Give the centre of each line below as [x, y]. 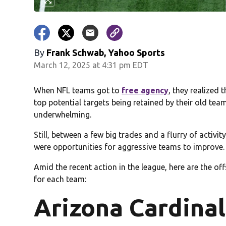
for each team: [60, 179]
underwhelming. [63, 115]
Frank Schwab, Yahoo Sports [106, 53]
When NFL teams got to [78, 91]
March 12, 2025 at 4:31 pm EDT [91, 65]
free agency [145, 91]
